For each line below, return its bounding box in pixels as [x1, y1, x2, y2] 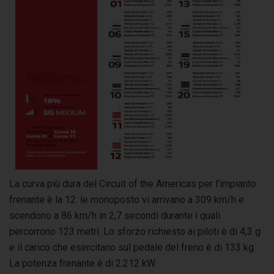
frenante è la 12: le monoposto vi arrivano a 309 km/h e [9, 193, 244, 206]
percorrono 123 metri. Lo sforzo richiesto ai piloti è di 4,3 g [9, 225, 261, 237]
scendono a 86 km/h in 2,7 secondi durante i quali [9, 209, 220, 221]
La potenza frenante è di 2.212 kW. [9, 257, 157, 269]
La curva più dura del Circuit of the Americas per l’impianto [9, 177, 256, 190]
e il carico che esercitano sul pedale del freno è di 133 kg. [9, 241, 256, 253]
